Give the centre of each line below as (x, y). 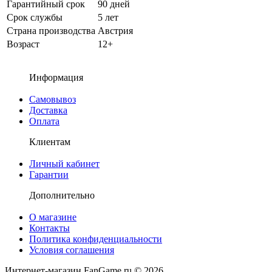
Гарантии (49, 174)
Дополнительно (62, 195)
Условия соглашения (72, 250)
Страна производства (51, 30)
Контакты (49, 228)
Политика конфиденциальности (96, 239)
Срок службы (35, 17)
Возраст (23, 44)
